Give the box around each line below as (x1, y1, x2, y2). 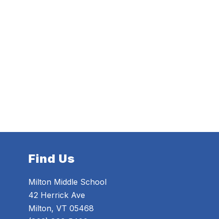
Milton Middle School (28, 177, 107, 187)
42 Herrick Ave (28, 190, 86, 200)
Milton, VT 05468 (28, 203, 94, 214)
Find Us (28, 152, 75, 166)
